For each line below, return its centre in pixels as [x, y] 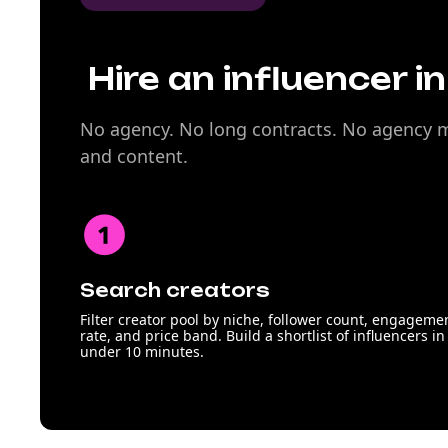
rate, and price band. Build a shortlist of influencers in [262, 335]
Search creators [175, 290]
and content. [134, 156]
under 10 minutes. [142, 351]
